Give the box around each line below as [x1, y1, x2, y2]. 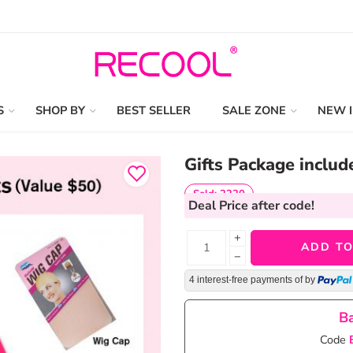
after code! [251, 196, 314, 214]
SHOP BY [35, 102, 85, 118]
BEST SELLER [117, 102, 191, 118]
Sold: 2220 [193, 186, 245, 201]
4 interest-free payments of [189, 274, 305, 286]
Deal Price [188, 196, 251, 214]
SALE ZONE [222, 102, 286, 118]
